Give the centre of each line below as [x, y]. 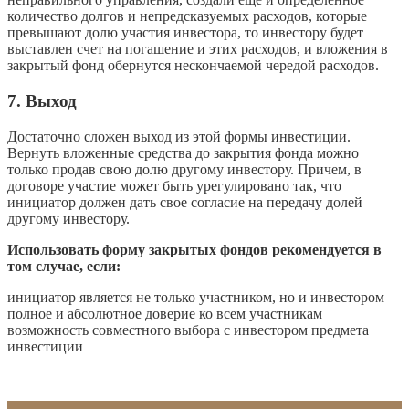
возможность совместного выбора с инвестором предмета [188, 330]
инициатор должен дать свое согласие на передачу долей [185, 202]
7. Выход [42, 100]
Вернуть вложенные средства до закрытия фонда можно [183, 152]
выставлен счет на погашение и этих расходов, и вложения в [198, 48]
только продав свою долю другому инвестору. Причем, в [184, 169]
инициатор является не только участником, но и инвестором [196, 297]
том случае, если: [64, 266]
